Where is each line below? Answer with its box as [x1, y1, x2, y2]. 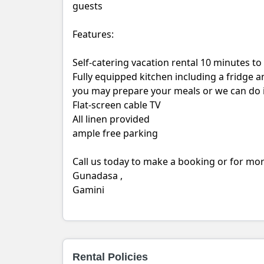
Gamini [72, 183, 104, 196]
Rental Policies [72, 251, 148, 263]
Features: [72, 28, 114, 41]
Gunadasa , [72, 169, 123, 182]
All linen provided [72, 113, 150, 126]
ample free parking [72, 127, 158, 140]
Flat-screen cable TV [72, 98, 161, 111]
